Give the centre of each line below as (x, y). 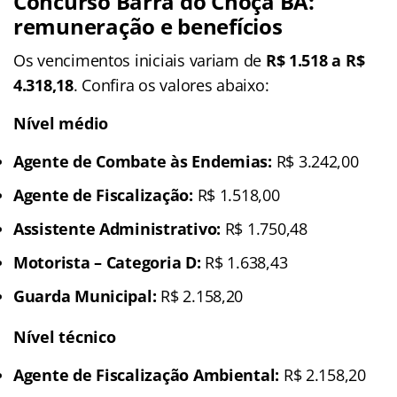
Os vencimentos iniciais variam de (138, 60)
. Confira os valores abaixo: (171, 85)
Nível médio (61, 123)
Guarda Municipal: (85, 296)
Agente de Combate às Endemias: (143, 161)
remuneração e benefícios (148, 26)
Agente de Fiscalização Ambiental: (147, 374)
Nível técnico (65, 336)
